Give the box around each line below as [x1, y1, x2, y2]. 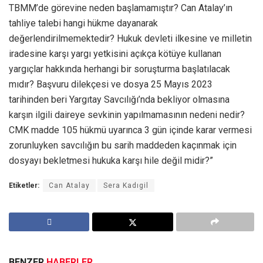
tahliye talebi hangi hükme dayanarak [9, 18, 158, 29]
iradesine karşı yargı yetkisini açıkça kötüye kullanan [9, 48, 221, 60]
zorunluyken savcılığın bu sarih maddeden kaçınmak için [9, 140, 237, 151]
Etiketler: [9, 181, 39, 190]
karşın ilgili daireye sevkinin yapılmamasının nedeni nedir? [9, 109, 245, 121]
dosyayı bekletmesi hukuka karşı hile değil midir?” [9, 155, 213, 167]
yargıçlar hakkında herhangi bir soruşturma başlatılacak [9, 63, 230, 75]
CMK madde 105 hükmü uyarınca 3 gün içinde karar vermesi [9, 124, 252, 136]
